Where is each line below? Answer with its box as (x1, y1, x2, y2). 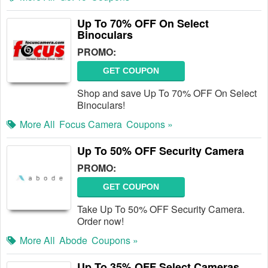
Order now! (77, 214, 124, 228)
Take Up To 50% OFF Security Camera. (77, 202, 245, 216)
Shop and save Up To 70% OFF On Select (77, 86, 257, 100)
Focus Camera (59, 117, 122, 131)
